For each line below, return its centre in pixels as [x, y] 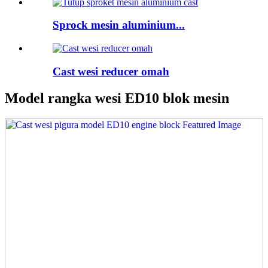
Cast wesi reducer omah [111, 71]
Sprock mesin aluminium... [119, 25]
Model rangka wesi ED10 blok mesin [117, 98]
